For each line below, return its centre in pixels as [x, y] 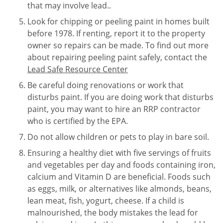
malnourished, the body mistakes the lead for [113, 213]
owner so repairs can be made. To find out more [118, 45]
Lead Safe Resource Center [78, 69]
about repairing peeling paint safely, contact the [117, 57]
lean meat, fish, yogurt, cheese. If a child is [106, 201]
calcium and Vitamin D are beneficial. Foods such [119, 177]
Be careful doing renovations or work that [106, 85]
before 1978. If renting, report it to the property [116, 33]
